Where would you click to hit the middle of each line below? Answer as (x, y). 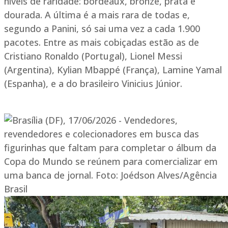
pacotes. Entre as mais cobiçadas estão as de (102, 42)
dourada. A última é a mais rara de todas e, (97, 15)
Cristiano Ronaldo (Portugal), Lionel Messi (93, 56)
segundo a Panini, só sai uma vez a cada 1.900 (102, 29)
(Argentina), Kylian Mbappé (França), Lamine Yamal (113, 70)
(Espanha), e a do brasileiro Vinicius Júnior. (93, 84)
